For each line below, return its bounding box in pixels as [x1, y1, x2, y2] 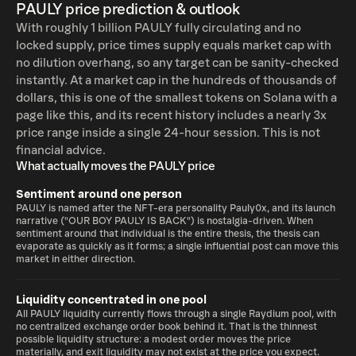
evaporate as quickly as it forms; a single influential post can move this [16, 241, 339, 253]
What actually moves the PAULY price [16, 159, 215, 173]
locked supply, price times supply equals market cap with [16, 38, 331, 52]
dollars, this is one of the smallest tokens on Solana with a [16, 91, 337, 105]
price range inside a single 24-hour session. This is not [16, 126, 320, 140]
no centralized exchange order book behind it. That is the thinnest [16, 321, 317, 333]
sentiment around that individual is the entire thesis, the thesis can [16, 228, 319, 240]
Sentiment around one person [16, 188, 182, 201]
